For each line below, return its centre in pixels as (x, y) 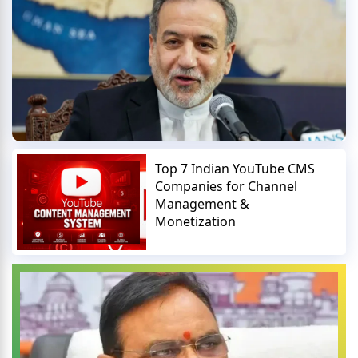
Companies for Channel (227, 187)
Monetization (196, 222)
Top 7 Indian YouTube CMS (235, 169)
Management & (203, 204)
